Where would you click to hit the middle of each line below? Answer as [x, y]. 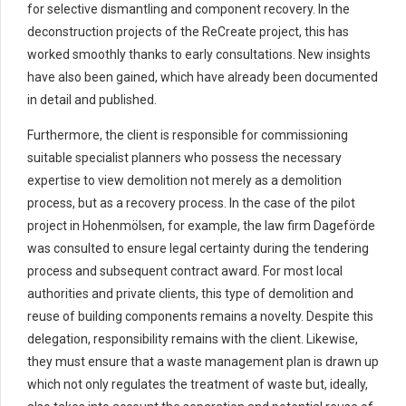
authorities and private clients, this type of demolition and [190, 294]
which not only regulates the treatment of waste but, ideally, [198, 385]
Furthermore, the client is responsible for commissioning [188, 135]
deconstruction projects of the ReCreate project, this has [188, 32]
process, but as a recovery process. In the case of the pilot [191, 203]
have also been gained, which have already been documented [203, 77]
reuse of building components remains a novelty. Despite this [200, 317]
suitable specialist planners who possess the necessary [184, 158]
